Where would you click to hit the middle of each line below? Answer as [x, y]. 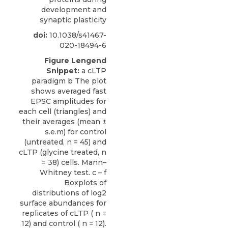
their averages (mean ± [64, 121]
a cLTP [93, 70]
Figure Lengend [75, 60]
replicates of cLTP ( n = [64, 213]
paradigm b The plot [69, 81]
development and [74, 9]
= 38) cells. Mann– [74, 162]
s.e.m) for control [76, 132]
